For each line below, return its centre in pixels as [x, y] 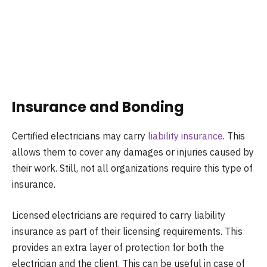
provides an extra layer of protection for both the [118, 247]
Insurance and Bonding [98, 107]
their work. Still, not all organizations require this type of [132, 168]
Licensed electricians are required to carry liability [119, 215]
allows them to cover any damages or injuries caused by [133, 152]
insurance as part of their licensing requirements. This [127, 231]
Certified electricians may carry [80, 136]
